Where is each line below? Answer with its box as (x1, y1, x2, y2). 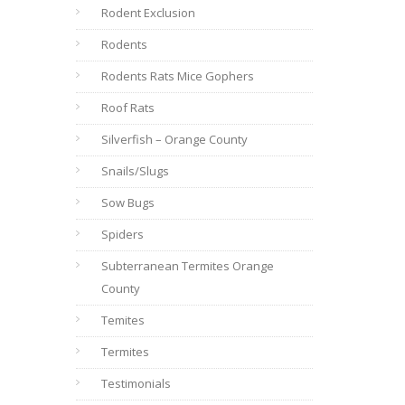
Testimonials (100, 375, 171, 391)
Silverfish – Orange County (100, 131, 248, 147)
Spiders (100, 226, 144, 242)
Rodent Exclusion (100, 5, 195, 21)
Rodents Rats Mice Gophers (100, 68, 254, 84)
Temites (100, 312, 145, 328)
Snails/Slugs (100, 163, 169, 179)
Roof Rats (100, 99, 155, 116)
